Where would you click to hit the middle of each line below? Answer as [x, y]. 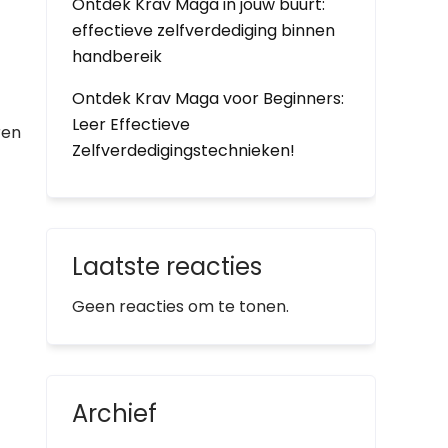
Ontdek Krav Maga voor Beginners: [208, 98]
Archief [114, 413]
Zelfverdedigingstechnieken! [183, 150]
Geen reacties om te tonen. [180, 306]
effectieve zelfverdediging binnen [203, 30]
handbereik [117, 56]
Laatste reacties [167, 266]
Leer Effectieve [131, 124]
